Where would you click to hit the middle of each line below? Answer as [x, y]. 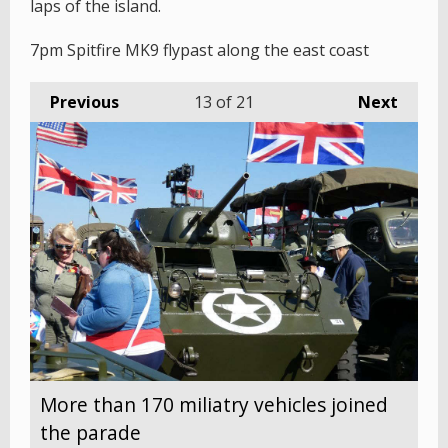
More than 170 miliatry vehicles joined [214, 404]
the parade [90, 432]
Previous [84, 102]
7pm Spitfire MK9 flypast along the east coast [199, 50]
